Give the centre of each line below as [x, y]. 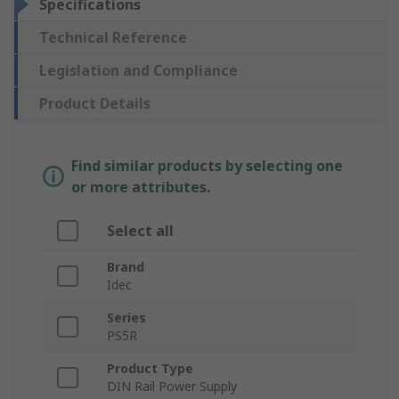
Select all [140, 231]
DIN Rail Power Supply [172, 387]
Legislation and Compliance [138, 71]
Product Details [95, 104]
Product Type [150, 369]
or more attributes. [141, 187]
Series [126, 318]
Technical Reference [113, 38]
